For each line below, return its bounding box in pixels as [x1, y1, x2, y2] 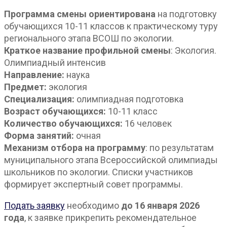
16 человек [123, 118, 172, 129]
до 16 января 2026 [121, 200, 200, 211]
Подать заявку [4, 200, 65, 211]
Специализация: [4, 93, 74, 104]
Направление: [4, 69, 64, 80]
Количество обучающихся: [4, 118, 123, 129]
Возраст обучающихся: [4, 105, 106, 117]
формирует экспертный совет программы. [4, 178, 183, 190]
